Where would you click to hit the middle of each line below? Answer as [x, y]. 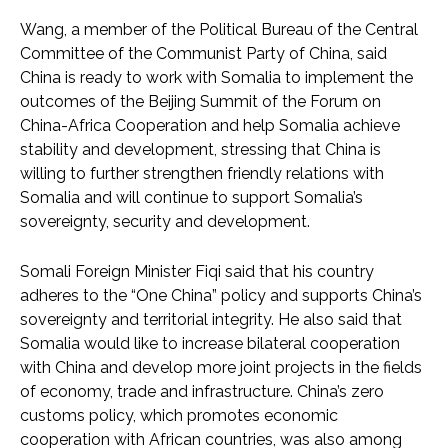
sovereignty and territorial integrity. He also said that [211, 319]
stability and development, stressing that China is [200, 149]
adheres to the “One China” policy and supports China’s [221, 295]
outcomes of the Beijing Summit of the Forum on [200, 101]
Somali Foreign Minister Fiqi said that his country [197, 271]
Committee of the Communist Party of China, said [203, 53]
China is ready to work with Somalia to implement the [216, 77]
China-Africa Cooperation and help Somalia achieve [210, 125]
